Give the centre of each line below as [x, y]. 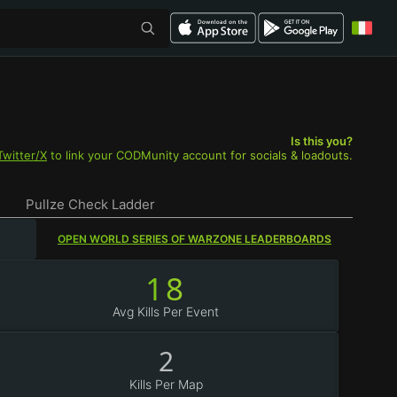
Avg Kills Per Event [166, 311]
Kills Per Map [166, 384]
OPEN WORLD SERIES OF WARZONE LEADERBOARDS [195, 239]
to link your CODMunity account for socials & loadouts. [200, 155]
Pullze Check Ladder [90, 204]
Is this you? [322, 141]
